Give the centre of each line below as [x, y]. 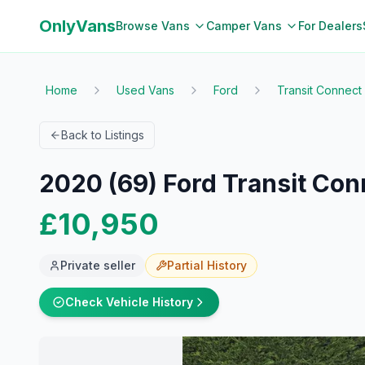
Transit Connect [319, 90]
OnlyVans [77, 26]
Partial [185, 265]
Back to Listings [103, 135]
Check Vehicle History [129, 302]
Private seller [98, 265]
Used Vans [145, 90]
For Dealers [330, 26]
